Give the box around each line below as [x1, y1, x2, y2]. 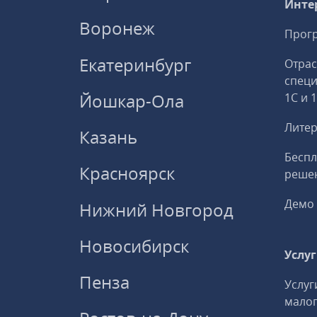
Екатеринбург [79, 52, 191, 76]
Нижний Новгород [79, 197, 234, 221]
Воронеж [79, 16, 155, 40]
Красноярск [79, 161, 175, 185]
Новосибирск [79, 234, 189, 258]
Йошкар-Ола [79, 88, 184, 113]
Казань [79, 125, 137, 149]
